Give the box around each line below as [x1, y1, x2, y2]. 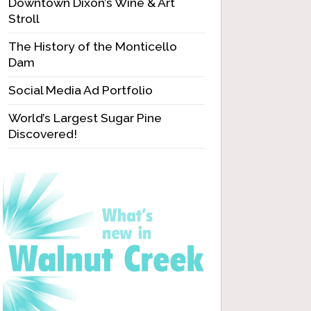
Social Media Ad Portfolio [8, 83, 153, 97]
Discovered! [8, 126, 77, 141]
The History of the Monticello [8, 39, 177, 53]
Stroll [8, 11, 40, 26]
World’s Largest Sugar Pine [8, 110, 162, 125]
